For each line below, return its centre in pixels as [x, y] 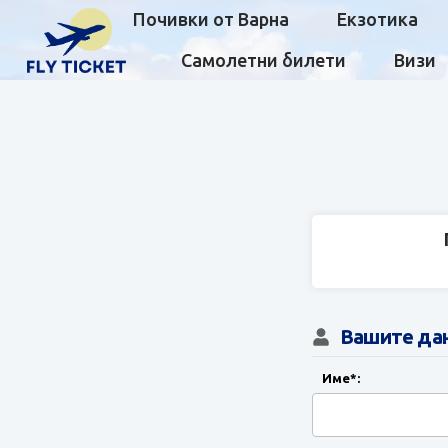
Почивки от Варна [211, 19]
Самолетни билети [264, 60]
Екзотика [378, 19]
